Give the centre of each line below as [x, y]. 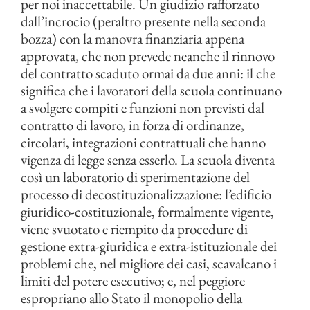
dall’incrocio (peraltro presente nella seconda [143, 21]
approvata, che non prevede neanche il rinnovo [148, 56]
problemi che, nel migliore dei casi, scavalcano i [149, 264]
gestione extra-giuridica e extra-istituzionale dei [149, 246]
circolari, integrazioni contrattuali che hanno [143, 143]
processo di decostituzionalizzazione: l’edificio [146, 194]
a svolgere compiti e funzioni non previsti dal [143, 108]
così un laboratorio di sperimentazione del [135, 177]
